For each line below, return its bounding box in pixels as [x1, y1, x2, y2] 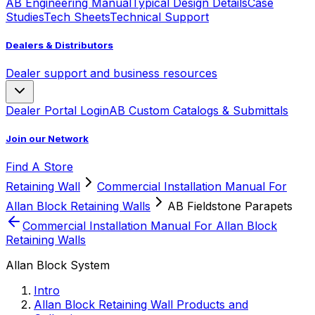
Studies [6, 9, 44, 24]
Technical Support [110, 9, 209, 24]
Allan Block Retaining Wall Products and [34, 297, 248, 312]
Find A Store [6, 160, 73, 174]
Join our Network [6, 133, 89, 145]
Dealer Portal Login [6, 103, 109, 117]
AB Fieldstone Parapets [167, 199, 292, 214]
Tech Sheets [44, 9, 110, 24]
